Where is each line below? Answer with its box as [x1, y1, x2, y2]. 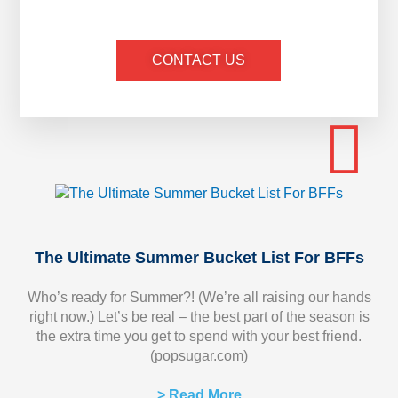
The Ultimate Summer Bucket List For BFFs [34, 249, 364, 267]
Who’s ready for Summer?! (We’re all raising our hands [27, 290, 371, 306]
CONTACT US [152, 52, 245, 68]
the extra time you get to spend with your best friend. [36, 329, 362, 345]
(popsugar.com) [150, 348, 248, 364]
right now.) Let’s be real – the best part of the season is [28, 309, 370, 325]
